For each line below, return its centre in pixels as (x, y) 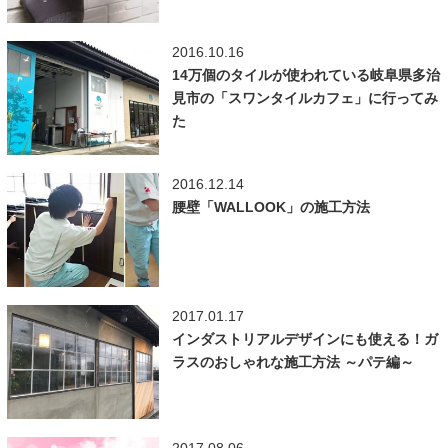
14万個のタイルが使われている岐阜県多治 (305, 74)
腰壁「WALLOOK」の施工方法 (270, 207)
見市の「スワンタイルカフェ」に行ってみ (304, 97)
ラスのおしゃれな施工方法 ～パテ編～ (292, 362)
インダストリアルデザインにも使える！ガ (304, 339)
